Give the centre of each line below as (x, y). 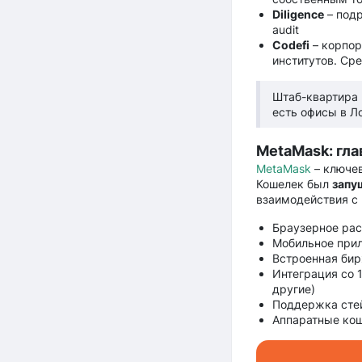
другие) (293, 288)
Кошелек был (294, 183)
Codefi (290, 44)
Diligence (298, 14)
